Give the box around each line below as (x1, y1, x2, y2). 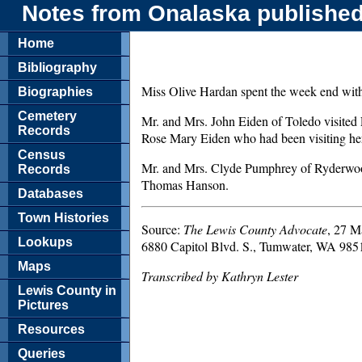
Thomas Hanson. (141, 175, 229, 193)
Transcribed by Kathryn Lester (141, 267, 298, 284)
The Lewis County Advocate (183, 220, 327, 238)
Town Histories (18, 210, 109, 225)
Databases (18, 186, 83, 200)
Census (18, 147, 65, 162)
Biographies (18, 84, 93, 99)
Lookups (18, 234, 73, 249)
